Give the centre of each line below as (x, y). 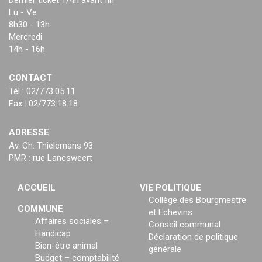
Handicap (53, 234)
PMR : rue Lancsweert (51, 158)
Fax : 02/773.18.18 (43, 104)
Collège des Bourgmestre (197, 200)
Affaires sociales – (72, 221)
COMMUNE (40, 209)
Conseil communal (185, 225)
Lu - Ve (23, 13)
